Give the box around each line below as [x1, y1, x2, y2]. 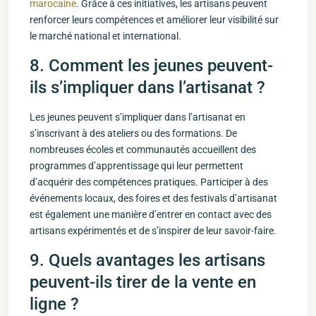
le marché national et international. [30, 30, 181, 42]
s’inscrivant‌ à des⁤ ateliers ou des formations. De [30, 128, 237, 139]
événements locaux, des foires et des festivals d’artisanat [30, 193, 277, 204]
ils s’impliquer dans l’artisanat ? [30, 78, 265, 97]
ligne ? [30, 294, 79, 314]
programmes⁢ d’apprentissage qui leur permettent [30, 160, 243, 171]
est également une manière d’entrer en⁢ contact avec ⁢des [30, 209, 272, 220]
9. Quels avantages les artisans [30, 250, 265, 270]
